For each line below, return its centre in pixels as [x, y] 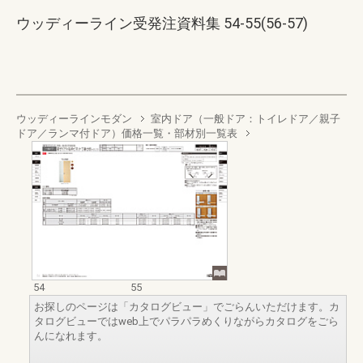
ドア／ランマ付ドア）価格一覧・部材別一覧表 [127, 133]
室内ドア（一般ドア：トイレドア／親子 [246, 119]
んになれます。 [71, 335]
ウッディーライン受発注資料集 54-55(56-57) [162, 23]
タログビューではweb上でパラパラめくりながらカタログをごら [186, 321]
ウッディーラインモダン [74, 119]
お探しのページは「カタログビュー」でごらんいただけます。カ [187, 306]
